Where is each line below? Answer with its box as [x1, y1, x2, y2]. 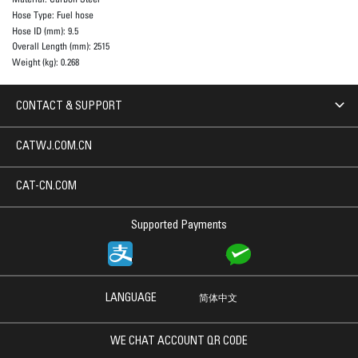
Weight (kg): [12, 55, 61, 68]
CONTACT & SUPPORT [16, 101, 122, 113]
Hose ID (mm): [12, 24, 68, 37]
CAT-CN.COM [16, 181, 77, 193]
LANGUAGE [105, 292, 157, 304]
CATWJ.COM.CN [16, 141, 92, 153]
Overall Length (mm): [12, 40, 93, 53]
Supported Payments [131, 220, 227, 232]
